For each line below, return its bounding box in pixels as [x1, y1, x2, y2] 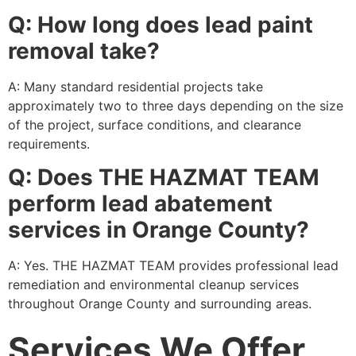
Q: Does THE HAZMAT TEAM [8, 164, 319, 192]
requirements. [8, 135, 90, 152]
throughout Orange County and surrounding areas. [8, 296, 311, 312]
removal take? [8, 37, 160, 64]
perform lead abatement [8, 190, 273, 218]
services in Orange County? [8, 216, 309, 244]
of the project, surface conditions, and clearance [8, 116, 301, 133]
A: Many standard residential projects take [8, 78, 263, 95]
